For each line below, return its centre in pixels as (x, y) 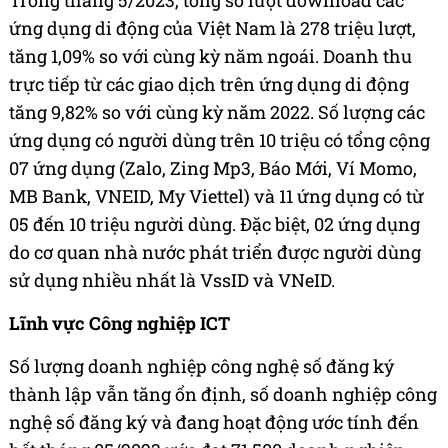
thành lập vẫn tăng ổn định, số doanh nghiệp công (223, 393)
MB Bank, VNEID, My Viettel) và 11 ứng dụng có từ (216, 195)
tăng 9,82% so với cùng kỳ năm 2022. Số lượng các (217, 111)
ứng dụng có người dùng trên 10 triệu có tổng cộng (219, 139)
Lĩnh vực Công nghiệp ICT (119, 322)
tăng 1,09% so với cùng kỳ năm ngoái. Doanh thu (210, 55)
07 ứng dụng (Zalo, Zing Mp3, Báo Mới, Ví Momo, (213, 167)
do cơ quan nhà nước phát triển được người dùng (215, 251)
